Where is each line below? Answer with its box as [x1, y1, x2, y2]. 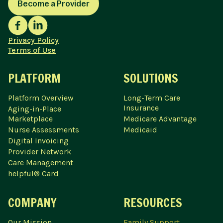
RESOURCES [123, 194, 182, 212]
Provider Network [8, 147, 71, 157]
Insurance [123, 103, 159, 113]
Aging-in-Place [8, 104, 61, 114]
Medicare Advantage [123, 114, 197, 124]
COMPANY [8, 194, 57, 212]
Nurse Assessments [8, 125, 79, 135]
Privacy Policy [8, 35, 59, 45]
